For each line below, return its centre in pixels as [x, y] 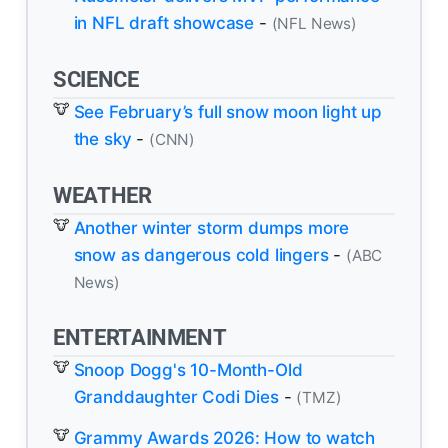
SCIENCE [96, 78]
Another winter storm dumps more [211, 227]
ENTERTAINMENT [140, 337]
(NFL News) [314, 24]
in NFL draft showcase [164, 23]
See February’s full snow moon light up [228, 111]
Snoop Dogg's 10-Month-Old [188, 370]
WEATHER [102, 194]
